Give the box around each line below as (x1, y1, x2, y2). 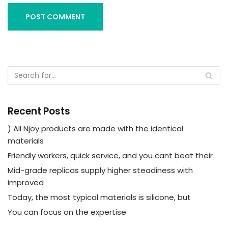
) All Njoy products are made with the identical (8, 123, 183, 134)
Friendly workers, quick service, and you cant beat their (8, 150, 213, 161)
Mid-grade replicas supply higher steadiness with (8, 165, 193, 176)
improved (8, 177, 44, 188)
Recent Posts (8, 104, 70, 118)
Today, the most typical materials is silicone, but (8, 192, 191, 203)
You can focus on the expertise (8, 207, 126, 217)
